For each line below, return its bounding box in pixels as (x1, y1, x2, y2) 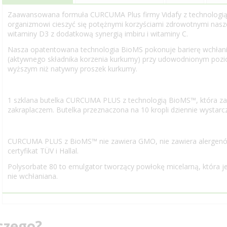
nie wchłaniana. (8, 171, 58, 181)
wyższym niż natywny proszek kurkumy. (8, 64, 137, 73)
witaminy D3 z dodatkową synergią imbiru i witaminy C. (8, 29, 188, 39)
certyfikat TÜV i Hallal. (8, 146, 79, 156)
